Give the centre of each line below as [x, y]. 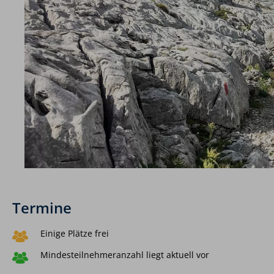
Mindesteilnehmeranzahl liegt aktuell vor [125, 255]
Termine [42, 208]
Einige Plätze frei [75, 233]
